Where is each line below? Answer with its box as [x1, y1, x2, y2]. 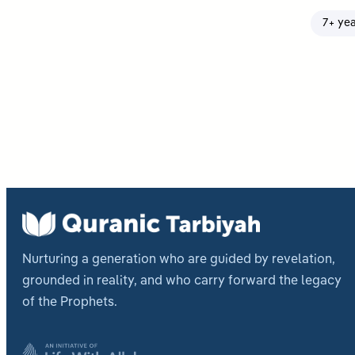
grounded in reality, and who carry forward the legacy [22, 274, 342, 288]
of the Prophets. [22, 296, 117, 309]
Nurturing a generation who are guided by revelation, [22, 253, 335, 266]
